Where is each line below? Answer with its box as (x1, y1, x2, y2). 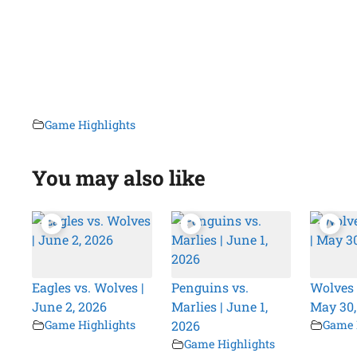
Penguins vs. (171, 279, 249, 296)
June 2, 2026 (32, 298, 108, 316)
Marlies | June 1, (171, 298, 268, 316)
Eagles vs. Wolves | (32, 279, 145, 296)
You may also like (32, 163, 206, 191)
